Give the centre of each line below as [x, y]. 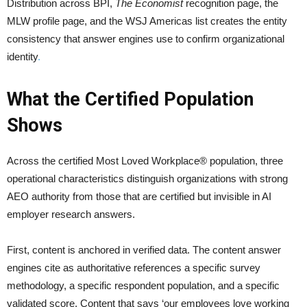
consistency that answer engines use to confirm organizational [146, 39]
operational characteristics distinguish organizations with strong [147, 179]
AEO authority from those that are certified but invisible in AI [139, 197]
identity [22, 57]
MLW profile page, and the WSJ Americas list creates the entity [147, 21]
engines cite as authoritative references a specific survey [134, 268]
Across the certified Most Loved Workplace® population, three [145, 161]
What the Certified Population [130, 100]
